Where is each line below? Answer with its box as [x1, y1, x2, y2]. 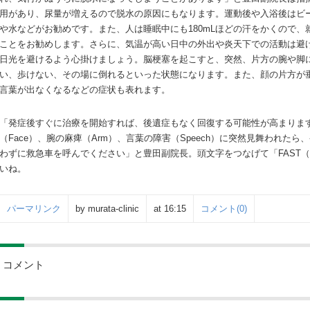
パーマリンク [7, 203, 61, 214]
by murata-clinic [75, 203, 139, 214]
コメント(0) [201, 203, 247, 214]
